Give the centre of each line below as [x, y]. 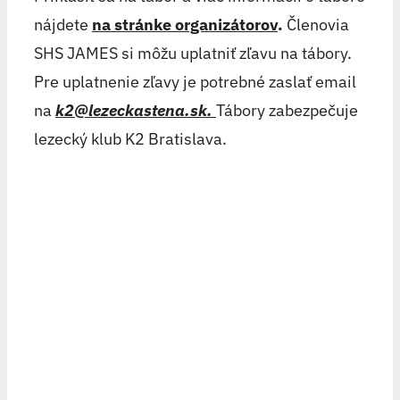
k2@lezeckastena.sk [131, 110]
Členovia [317, 24]
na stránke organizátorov [184, 24]
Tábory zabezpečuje [287, 110]
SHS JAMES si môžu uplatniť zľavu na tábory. [192, 53]
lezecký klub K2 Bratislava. [130, 138]
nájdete [62, 24]
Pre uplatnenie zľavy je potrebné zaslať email [195, 81]
